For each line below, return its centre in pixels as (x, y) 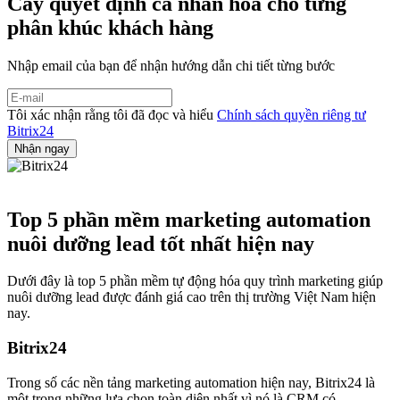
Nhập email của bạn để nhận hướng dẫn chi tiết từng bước (171, 65)
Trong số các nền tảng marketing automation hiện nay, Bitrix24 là (191, 382)
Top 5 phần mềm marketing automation (189, 219)
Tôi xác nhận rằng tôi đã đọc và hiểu (112, 114)
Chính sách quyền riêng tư (292, 114)
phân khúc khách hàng (110, 27)
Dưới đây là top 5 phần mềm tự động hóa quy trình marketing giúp (195, 281)
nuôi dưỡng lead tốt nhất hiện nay (161, 243)
